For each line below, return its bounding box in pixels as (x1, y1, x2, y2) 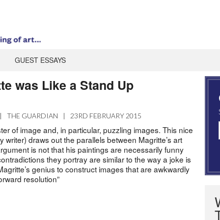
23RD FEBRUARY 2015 (70, 111, 142, 120)
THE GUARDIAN (7, 111, 58, 120)
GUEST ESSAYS (14, 55, 66, 65)
